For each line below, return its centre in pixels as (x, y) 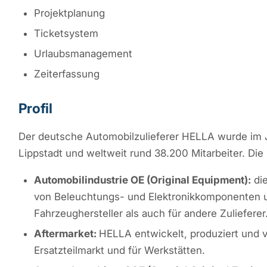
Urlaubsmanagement (83, 53)
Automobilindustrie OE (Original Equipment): (142, 180)
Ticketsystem (66, 33)
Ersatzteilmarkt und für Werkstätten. (119, 250)
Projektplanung (69, 13)
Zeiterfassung (66, 74)
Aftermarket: (66, 233)
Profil (35, 108)
